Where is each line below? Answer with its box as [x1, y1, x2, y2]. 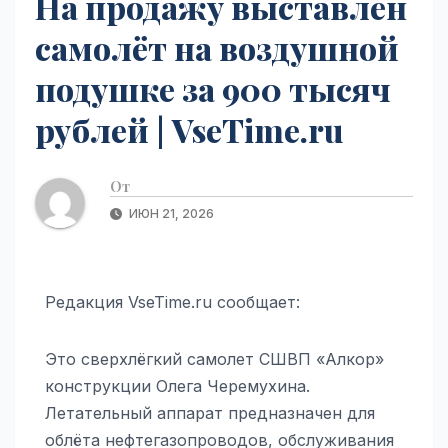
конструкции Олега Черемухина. [45, 375, 310, 396]
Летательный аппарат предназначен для [45, 402, 375, 423]
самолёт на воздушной [35, 25, 399, 69]
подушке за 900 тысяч [35, 66, 391, 110]
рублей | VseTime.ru [35, 107, 344, 151]
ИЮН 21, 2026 [126, 205, 214, 221]
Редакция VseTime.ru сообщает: [45, 291, 300, 312]
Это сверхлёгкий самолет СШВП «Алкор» [45, 348, 384, 369]
